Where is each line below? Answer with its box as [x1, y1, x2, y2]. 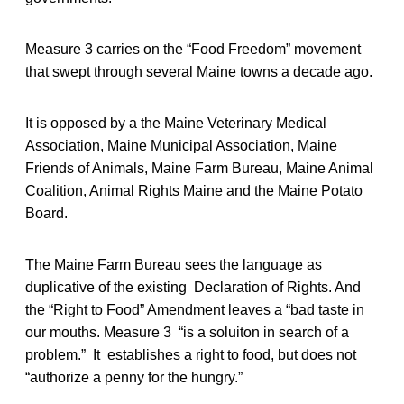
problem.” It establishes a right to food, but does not [25, 346, 356, 363]
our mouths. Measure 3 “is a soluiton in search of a [25, 324, 349, 340]
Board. [25, 205, 68, 221]
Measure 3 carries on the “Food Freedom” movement [25, 41, 361, 57]
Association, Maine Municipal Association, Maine [25, 137, 337, 153]
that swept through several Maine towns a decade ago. [25, 63, 372, 79]
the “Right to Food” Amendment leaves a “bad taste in [25, 301, 364, 317]
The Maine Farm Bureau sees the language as [25, 256, 322, 272]
